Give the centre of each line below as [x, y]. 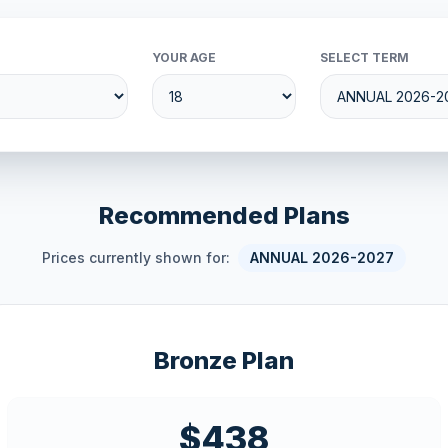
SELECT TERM [364, 57]
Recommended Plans [224, 215]
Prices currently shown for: [138, 257]
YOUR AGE [184, 57]
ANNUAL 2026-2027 [322, 257]
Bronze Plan [224, 360]
